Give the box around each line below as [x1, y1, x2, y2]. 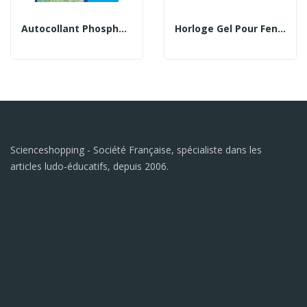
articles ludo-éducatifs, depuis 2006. [10, 159, 169, 173]
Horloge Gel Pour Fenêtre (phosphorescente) [278, 21, 286, 35]
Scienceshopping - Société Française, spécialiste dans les [10, 143, 262, 156]
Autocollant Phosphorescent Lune [119, 21, 127, 35]
